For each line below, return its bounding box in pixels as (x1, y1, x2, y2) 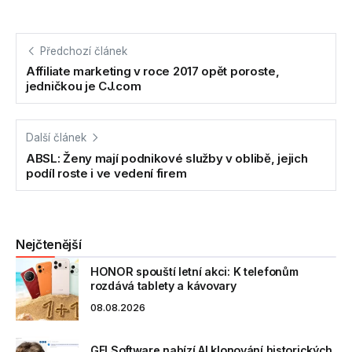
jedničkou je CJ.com (26, 79, 141, 94)
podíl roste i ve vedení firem (26, 166, 187, 181)
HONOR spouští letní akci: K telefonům (90, 265, 299, 279)
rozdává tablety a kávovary (90, 279, 236, 293)
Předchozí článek (40, 44, 127, 57)
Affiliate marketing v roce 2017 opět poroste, (26, 64, 280, 79)
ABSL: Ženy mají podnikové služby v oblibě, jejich (26, 151, 308, 167)
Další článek (26, 131, 86, 145)
